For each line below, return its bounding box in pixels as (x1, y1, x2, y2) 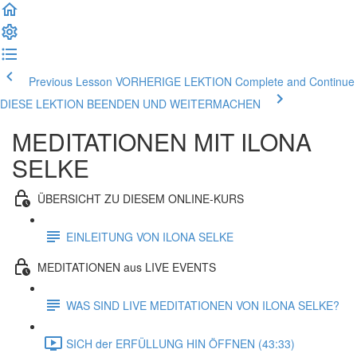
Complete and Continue (235, 73, 355, 89)
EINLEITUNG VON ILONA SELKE (66, 228, 233, 245)
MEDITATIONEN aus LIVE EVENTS (37, 258, 216, 275)
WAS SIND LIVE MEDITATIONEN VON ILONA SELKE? (66, 296, 339, 313)
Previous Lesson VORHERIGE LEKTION (29, 73, 232, 89)
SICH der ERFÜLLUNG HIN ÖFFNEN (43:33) (66, 335, 295, 351)
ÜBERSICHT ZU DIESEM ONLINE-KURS (37, 190, 244, 206)
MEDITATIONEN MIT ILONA (12, 124, 312, 159)
